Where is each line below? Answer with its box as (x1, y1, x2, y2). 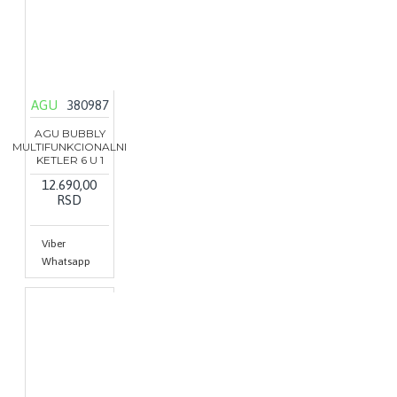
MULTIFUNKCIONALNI (12, 140, 127, 154)
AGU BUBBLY (34, 127, 105, 141)
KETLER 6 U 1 (35, 153, 104, 167)
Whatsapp (42, 255, 90, 269)
